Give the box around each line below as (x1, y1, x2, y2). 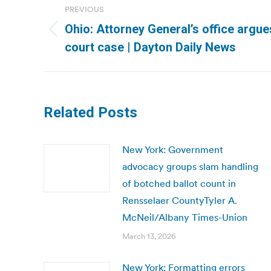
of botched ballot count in (122, 177, 236, 189)
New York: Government (122, 143, 223, 155)
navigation (43, 13, 141, 38)
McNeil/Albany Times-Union (122, 211, 247, 223)
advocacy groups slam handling (122, 160, 258, 172)
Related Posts (44, 104, 137, 121)
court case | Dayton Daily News (65, 40, 236, 54)
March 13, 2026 (122, 231, 176, 241)
